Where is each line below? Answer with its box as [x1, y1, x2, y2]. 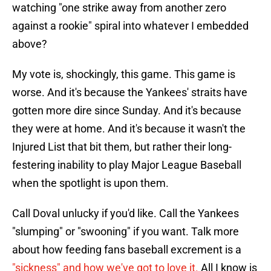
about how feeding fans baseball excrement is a [12, 243, 241, 256]
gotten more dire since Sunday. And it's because [12, 104, 241, 117]
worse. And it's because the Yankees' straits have [12, 86, 247, 99]
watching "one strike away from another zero [12, 1, 226, 15]
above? [12, 38, 47, 51]
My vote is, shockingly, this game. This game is [12, 68, 235, 81]
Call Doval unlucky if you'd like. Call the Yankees [12, 207, 239, 220]
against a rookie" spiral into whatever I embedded [12, 19, 249, 33]
